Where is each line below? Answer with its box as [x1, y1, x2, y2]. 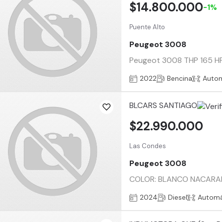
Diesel [168, 193, 188, 202]
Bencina [167, 74, 193, 83]
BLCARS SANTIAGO [129, 100, 198, 111]
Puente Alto [129, 22, 166, 31]
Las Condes [129, 141, 166, 150]
